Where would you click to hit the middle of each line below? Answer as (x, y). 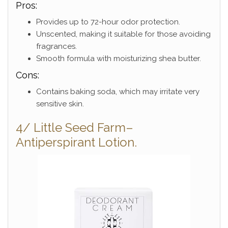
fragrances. (56, 47)
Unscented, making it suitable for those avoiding (123, 34)
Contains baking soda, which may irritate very (118, 92)
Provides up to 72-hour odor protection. (108, 22)
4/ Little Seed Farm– (75, 128)
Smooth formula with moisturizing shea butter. (119, 59)
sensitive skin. (60, 104)
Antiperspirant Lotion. (76, 142)
